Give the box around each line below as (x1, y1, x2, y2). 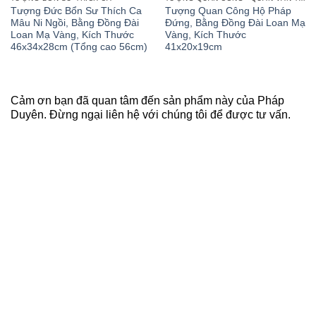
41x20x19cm (164, 41, 222, 52)
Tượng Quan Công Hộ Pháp (164, 5, 291, 16)
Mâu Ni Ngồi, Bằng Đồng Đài (10, 17, 139, 28)
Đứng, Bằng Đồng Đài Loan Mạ (164, 17, 305, 28)
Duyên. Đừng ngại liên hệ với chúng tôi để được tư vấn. (11, 109, 291, 121)
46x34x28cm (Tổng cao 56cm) (10, 41, 147, 52)
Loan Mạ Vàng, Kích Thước (10, 29, 134, 40)
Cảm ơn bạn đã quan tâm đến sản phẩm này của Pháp (11, 95, 284, 107)
